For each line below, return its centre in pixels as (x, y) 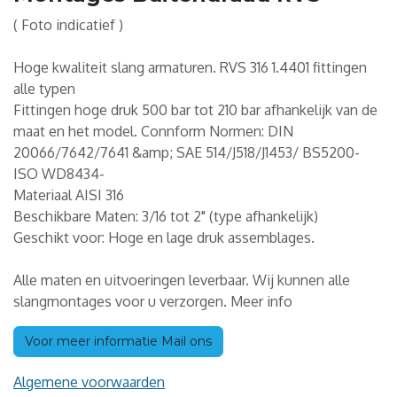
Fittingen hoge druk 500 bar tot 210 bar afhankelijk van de (195, 110)
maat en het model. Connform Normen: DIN (153, 132)
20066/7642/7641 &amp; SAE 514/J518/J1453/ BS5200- (187, 153)
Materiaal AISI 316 (69, 195)
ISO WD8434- (59, 174)
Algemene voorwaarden (89, 382)
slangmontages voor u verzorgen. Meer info (153, 302)
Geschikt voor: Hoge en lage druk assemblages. (164, 238)
